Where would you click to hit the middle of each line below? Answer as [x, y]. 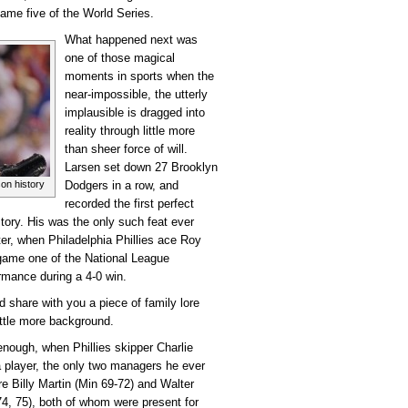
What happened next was [131, 40]
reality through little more [130, 131]
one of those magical [120, 58]
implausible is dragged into [135, 113]
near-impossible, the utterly [136, 95]
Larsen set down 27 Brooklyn [141, 168]
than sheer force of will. [126, 149]
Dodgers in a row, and [122, 186]
